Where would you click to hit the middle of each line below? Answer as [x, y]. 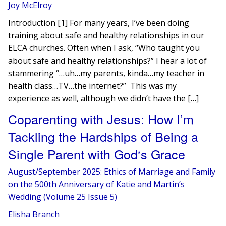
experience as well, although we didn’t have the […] [104, 98]
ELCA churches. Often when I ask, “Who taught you [104, 48]
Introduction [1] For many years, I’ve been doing [99, 23]
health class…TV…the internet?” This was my [93, 86]
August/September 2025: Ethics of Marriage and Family [112, 172]
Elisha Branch [34, 214]
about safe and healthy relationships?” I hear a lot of [108, 61]
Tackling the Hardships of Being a [103, 136]
